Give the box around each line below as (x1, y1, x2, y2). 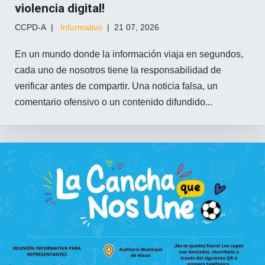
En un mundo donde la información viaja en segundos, (15, 49, 243, 59)
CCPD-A (15, 22, 46, 32)
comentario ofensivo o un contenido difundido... (15, 96, 212, 107)
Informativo (60, 22, 102, 32)
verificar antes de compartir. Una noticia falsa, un (15, 80, 218, 91)
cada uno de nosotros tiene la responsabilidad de (15, 64, 221, 75)
